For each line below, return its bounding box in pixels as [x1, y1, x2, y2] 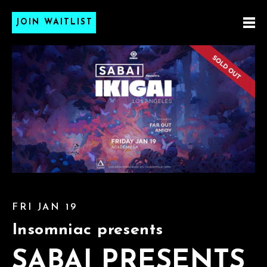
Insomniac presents [12, 222, 163, 238]
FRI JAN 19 [12, 202, 77, 212]
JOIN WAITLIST [15, 18, 93, 27]
